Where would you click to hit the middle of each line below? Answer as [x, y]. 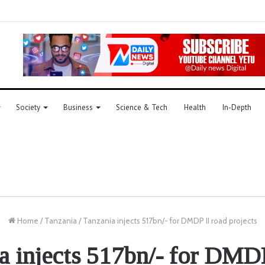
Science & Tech [142, 107]
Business [78, 107]
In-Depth [237, 107]
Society [28, 107]
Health [195, 107]
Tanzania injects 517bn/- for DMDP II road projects [170, 220]
